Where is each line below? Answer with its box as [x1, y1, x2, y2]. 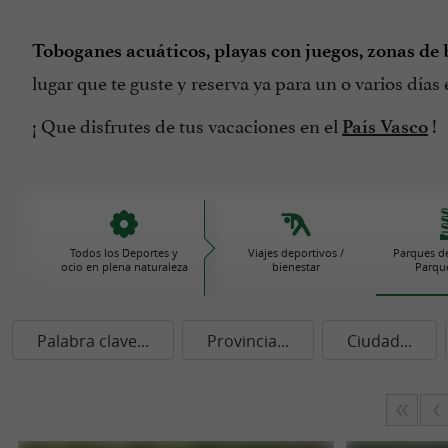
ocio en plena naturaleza [60, 259, 188, 274]
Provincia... [207, 330, 289, 352]
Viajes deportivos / [248, 245, 345, 260]
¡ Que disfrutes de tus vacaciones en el [32, 110, 342, 138]
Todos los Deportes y [70, 245, 178, 260]
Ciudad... [347, 330, 412, 352]
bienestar [272, 259, 321, 274]
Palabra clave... [37, 330, 149, 352]
